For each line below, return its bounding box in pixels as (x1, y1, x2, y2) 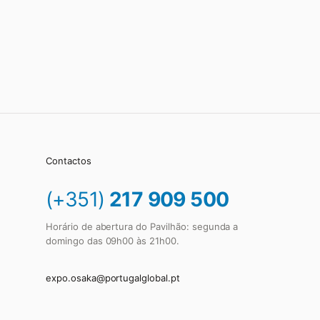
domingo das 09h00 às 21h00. (46, 234, 179, 246)
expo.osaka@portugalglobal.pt (46, 271, 180, 284)
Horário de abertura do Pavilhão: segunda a (46, 220, 239, 232)
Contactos (46, 154, 91, 166)
